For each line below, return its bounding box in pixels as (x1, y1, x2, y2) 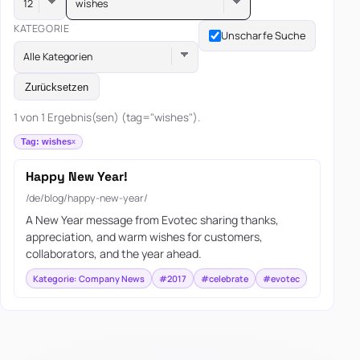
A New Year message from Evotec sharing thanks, (25, 212, 279, 228)
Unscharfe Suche (220, 28, 306, 43)
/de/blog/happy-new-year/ (25, 190, 148, 205)
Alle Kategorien (23, 50, 93, 64)
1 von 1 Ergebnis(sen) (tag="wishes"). (14, 110, 200, 125)
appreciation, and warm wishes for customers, (25, 229, 263, 245)
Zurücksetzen (24, 80, 88, 93)
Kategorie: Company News (32, 272, 145, 284)
